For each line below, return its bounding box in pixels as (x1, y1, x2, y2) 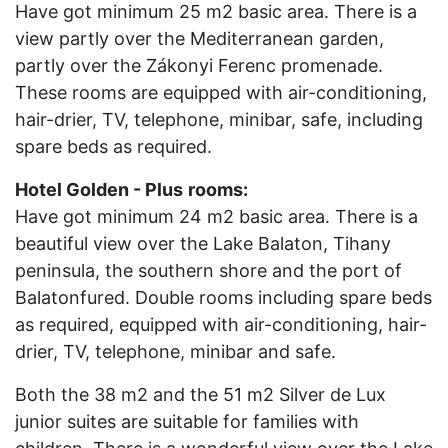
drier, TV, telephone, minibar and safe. (15, 341, 336, 362)
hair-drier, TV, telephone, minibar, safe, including (15, 109, 423, 130)
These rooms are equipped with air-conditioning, (15, 82, 427, 103)
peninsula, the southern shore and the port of (15, 260, 402, 281)
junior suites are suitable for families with (15, 411, 359, 432)
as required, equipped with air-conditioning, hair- (15, 314, 427, 335)
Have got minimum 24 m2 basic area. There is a (15, 206, 418, 227)
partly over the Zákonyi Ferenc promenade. (15, 55, 383, 76)
